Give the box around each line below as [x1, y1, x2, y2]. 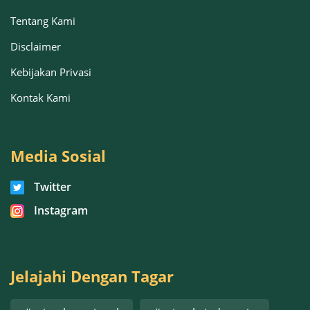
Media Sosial [10, 145, 106, 166]
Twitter [31, 179, 71, 194]
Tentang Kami [10, 13, 75, 28]
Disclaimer [10, 39, 61, 53]
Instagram [31, 202, 88, 218]
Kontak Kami [10, 90, 71, 104]
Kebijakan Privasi [10, 64, 91, 79]
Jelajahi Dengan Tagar [10, 265, 174, 286]
